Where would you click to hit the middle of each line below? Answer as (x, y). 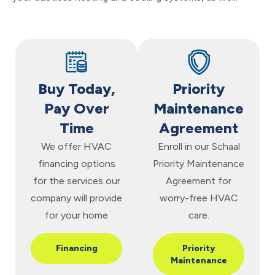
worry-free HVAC (199, 198)
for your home (76, 215)
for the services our (76, 180)
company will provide (76, 198)
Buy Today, (76, 88)
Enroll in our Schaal (199, 146)
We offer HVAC (76, 146)
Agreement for (199, 180)
